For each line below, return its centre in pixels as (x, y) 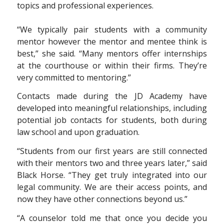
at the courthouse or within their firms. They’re (112, 65)
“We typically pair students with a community (112, 29)
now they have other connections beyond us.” (102, 199)
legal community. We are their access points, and (112, 187)
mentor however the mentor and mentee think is (112, 41)
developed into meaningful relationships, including (112, 108)
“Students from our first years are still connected (112, 151)
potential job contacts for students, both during (112, 120)
